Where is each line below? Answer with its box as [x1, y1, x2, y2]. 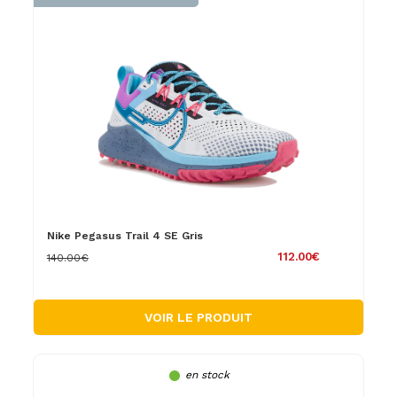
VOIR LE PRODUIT [144, 309, 253, 324]
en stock [184, 368, 230, 381]
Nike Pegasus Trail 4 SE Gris [46, 229, 203, 242]
